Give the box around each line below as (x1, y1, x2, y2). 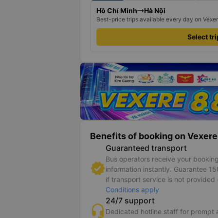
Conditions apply (106, 185, 159, 194)
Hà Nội (144, 6, 165, 15)
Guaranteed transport (106, 143, 187, 153)
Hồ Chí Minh (96, 6, 137, 15)
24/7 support (106, 196, 155, 205)
